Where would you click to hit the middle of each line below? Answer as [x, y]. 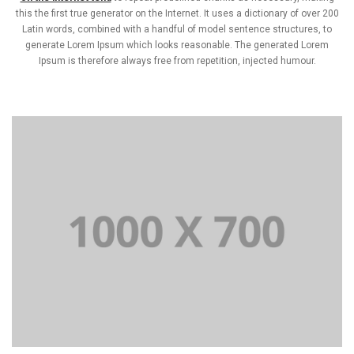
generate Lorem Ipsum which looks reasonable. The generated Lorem [177, 45]
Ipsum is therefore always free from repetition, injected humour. [177, 60]
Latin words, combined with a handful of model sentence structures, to [177, 29]
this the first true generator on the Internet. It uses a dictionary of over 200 [177, 13]
